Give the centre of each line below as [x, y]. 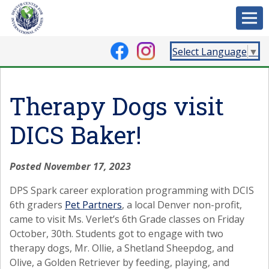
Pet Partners [93, 205]
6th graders [37, 205]
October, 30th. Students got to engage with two [116, 234]
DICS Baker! [79, 135]
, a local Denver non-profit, [182, 205]
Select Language [210, 51]
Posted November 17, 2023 [70, 166]
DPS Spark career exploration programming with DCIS [132, 190]
